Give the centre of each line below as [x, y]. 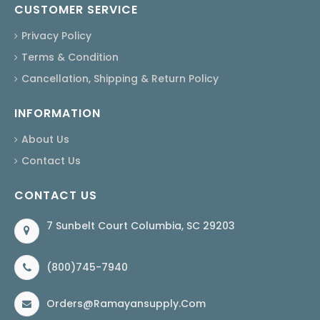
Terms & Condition [70, 57]
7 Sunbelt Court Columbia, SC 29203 [141, 226]
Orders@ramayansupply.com [126, 304]
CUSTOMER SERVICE [76, 10]
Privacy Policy [56, 36]
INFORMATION [57, 114]
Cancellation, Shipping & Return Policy [120, 79]
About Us [45, 140]
